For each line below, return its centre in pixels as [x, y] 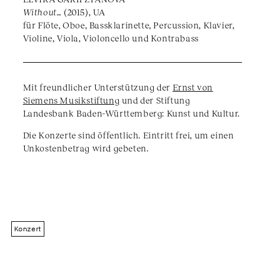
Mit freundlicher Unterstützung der [98, 87]
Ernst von [193, 87]
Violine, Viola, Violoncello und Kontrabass [111, 38]
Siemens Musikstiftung [71, 100]
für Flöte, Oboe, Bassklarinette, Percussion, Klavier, [129, 25]
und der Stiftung [155, 100]
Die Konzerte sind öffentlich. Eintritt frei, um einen [128, 135]
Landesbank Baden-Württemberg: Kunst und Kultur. [131, 113]
